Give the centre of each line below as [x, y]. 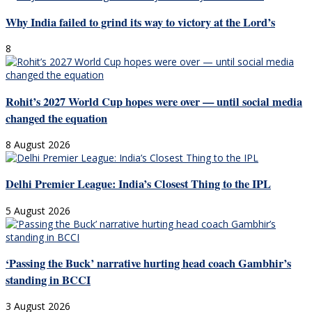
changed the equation [56, 118]
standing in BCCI [48, 280]
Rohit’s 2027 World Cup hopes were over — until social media [154, 101]
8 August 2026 [38, 144]
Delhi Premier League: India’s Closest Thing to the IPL [138, 184]
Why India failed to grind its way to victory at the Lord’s [140, 22]
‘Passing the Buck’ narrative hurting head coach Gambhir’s [148, 264]
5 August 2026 [38, 210]
